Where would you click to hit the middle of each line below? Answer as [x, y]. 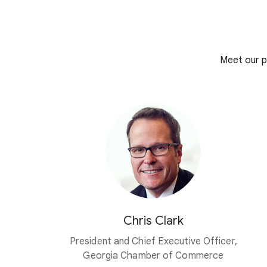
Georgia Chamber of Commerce [153, 256]
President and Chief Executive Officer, [153, 242]
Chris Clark [153, 221]
